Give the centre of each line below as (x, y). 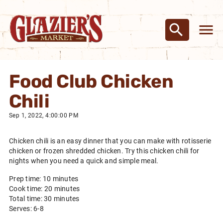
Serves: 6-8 (26, 209)
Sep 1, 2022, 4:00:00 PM (44, 115)
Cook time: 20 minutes (45, 189)
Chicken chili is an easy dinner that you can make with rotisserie (110, 141)
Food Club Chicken (91, 81)
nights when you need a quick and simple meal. (84, 161)
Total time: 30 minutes (44, 199)
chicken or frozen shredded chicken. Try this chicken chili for (104, 151)
